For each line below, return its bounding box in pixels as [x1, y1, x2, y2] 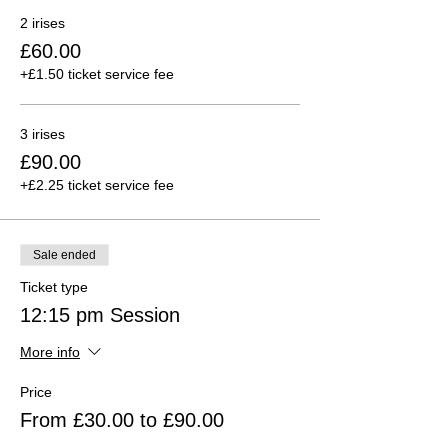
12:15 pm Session [20, 303, 180, 326]
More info [20, 344, 80, 361]
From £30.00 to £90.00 [20, 408, 224, 431]
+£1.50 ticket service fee [20, 65, 174, 82]
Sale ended [33, 247, 96, 262]
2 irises [20, 14, 65, 31]
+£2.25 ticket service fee [20, 176, 174, 193]
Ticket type [20, 278, 88, 295]
